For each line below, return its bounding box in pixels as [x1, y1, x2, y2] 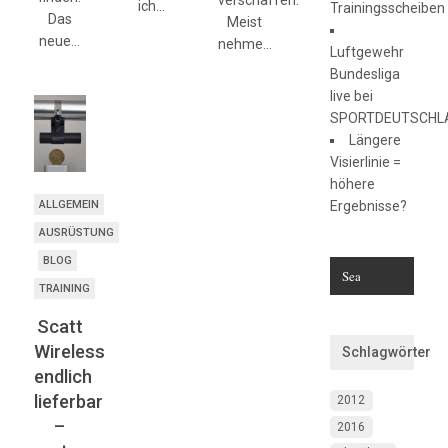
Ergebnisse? [330, 198, 408, 214]
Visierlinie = [330, 154, 402, 170]
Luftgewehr [330, 44, 405, 60]
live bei [330, 88, 374, 104]
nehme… [217, 36, 272, 52]
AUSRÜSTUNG [38, 225, 114, 239]
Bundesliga [330, 66, 401, 82]
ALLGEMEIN [38, 197, 99, 211]
